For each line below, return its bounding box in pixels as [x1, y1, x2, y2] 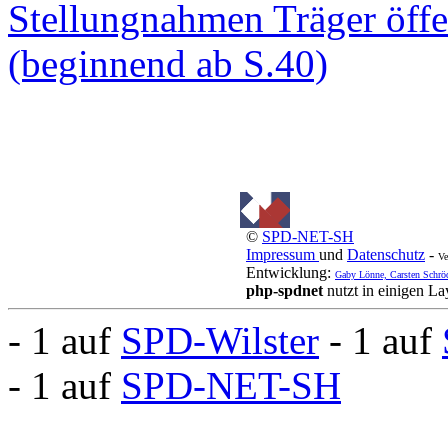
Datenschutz [347, 245, 425, 263]
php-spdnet [246, 281, 323, 299]
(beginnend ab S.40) [8, 41, 328, 85]
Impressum [246, 245, 319, 263]
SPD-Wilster [121, 318, 319, 362]
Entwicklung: [246, 263, 335, 281]
